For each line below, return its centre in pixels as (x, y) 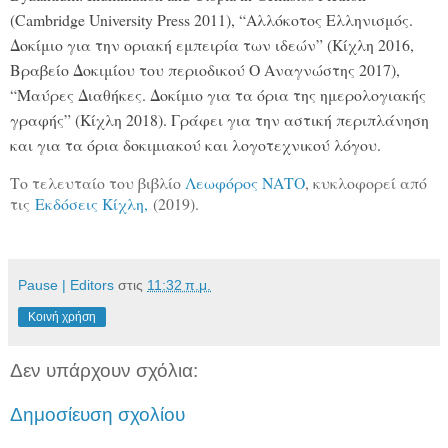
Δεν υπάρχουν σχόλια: (104, 371)
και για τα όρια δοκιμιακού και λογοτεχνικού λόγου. (198, 145)
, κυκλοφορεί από (366, 183)
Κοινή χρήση (62, 317)
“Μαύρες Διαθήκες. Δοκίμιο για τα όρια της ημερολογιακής (218, 95)
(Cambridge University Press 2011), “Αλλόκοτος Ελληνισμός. (211, 20)
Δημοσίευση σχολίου (97, 415)
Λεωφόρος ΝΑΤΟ (245, 183)
